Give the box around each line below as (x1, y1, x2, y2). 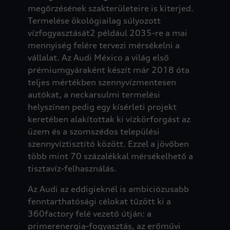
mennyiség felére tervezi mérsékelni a (27, 40, 180, 50)
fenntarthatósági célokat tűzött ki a (27, 196, 171, 206)
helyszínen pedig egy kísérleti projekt (27, 101, 177, 112)
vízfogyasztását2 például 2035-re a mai (27, 27, 187, 38)
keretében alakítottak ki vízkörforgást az (27, 113, 190, 124)
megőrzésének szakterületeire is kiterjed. (27, 3, 194, 13)
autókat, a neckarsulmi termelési (27, 89, 160, 100)
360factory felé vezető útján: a (27, 208, 151, 219)
